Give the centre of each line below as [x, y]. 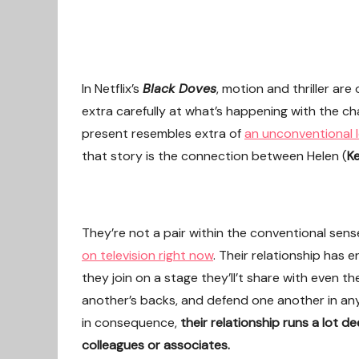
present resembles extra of [163, 133]
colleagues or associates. [156, 345]
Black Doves [179, 89]
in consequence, [131, 323]
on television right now [147, 255]
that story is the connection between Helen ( [214, 156]
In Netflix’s [112, 89]
